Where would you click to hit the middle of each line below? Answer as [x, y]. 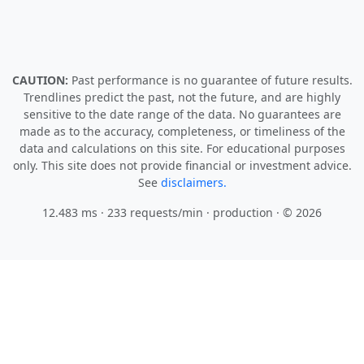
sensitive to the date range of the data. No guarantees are [182, 114]
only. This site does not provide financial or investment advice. [182, 165]
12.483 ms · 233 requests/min [123, 212]
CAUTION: [41, 80]
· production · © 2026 [262, 212]
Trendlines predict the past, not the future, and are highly [182, 97]
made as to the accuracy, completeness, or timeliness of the [182, 131]
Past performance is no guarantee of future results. [212, 80]
